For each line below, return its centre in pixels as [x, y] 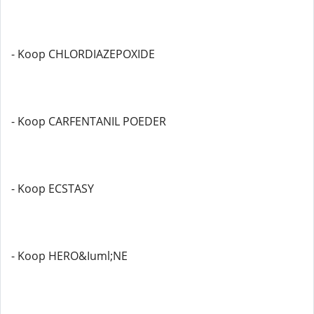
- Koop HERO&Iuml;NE [69, 256]
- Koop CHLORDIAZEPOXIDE [83, 54]
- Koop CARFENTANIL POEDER [89, 121]
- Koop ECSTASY [53, 189]
